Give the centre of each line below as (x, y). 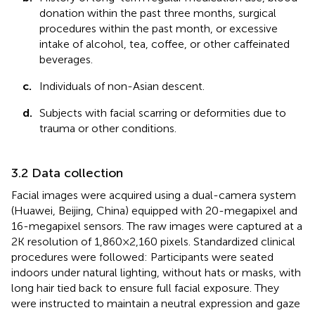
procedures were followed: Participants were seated (142, 257)
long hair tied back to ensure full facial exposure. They (145, 288)
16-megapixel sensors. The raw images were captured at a (157, 226)
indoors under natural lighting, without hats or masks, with (156, 272)
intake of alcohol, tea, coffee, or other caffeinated (165, 44)
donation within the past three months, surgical (158, 13)
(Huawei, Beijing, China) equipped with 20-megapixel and (154, 210)
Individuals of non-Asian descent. (122, 86)
